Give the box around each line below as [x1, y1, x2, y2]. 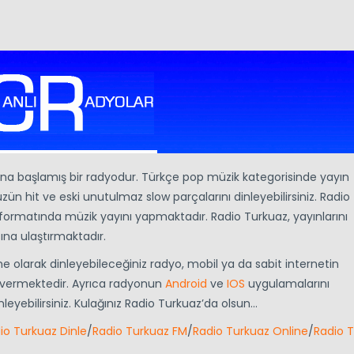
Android [165, 275, 207, 292]
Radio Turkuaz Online [193, 322, 308, 339]
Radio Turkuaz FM [92, 322, 187, 339]
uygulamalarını [245, 275, 330, 292]
